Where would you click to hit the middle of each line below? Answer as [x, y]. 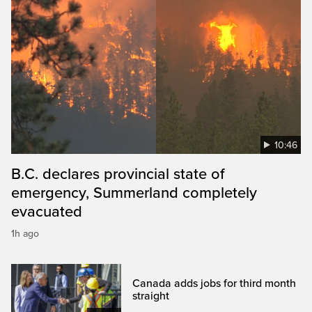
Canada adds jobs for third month [214, 283]
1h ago [25, 233]
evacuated [47, 211]
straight [151, 296]
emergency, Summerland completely [134, 193]
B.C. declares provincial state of [118, 174]
